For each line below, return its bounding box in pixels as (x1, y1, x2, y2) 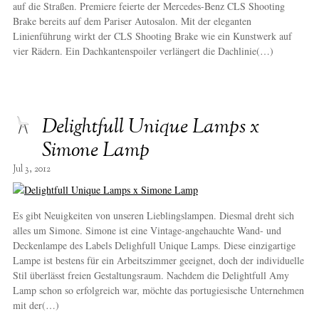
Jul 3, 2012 (12, 163, 51, 177)
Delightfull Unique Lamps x (41, 113, 259, 142)
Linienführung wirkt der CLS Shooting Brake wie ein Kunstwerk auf (12, 29, 292, 43)
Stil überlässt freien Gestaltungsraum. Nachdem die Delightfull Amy (12, 268, 289, 283)
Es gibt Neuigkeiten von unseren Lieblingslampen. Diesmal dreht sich (12, 209, 294, 223)
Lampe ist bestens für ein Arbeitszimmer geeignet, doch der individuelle (12, 253, 304, 268)
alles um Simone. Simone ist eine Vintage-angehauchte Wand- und (12, 224, 281, 238)
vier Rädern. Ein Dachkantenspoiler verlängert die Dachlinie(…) (12, 44, 273, 58)
